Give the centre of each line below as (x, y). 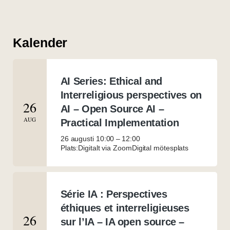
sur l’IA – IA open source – (122, 222)
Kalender (40, 42)
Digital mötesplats (160, 148)
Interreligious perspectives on (131, 95)
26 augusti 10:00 (87, 138)
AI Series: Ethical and (111, 81)
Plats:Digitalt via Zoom (96, 148)
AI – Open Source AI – (112, 109)
